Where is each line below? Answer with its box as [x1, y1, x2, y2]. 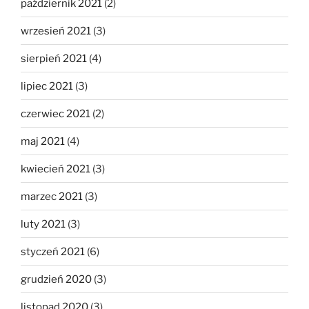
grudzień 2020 [21, 272, 92, 286]
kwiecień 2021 [21, 162, 90, 175]
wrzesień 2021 [21, 24, 91, 37]
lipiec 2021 [21, 79, 73, 92]
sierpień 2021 [21, 52, 87, 65]
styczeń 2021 [21, 245, 85, 258]
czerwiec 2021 [21, 107, 90, 120]
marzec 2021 [21, 190, 83, 203]
